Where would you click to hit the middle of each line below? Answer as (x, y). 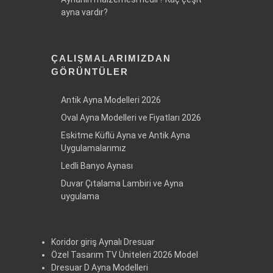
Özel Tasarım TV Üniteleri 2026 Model (125, 255)
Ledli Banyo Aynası (97, 166)
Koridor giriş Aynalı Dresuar (103, 242)
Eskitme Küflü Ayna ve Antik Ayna (126, 136)
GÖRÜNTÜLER (90, 72)
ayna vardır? (84, 12)
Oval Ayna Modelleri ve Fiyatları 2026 (131, 118)
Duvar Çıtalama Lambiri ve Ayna (122, 184)
